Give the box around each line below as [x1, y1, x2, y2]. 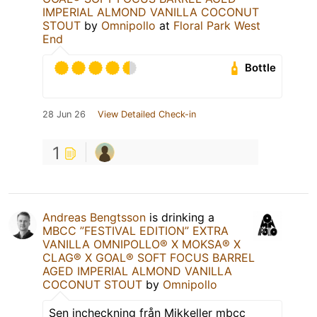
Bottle [245, 61, 277, 75]
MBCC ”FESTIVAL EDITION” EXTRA [42, 223, 229, 238]
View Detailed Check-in [98, 108, 196, 120]
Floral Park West [173, 18, 260, 33]
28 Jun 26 [42, 108, 86, 120]
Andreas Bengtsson [42, 209, 146, 224]
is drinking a [146, 209, 214, 224]
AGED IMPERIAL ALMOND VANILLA [42, 263, 232, 278]
